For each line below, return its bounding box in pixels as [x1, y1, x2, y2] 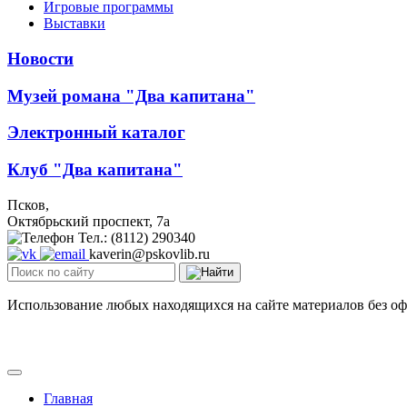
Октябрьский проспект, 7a [7, 213, 170, 229]
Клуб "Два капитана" [7, 160, 183, 180]
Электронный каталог [7, 123, 185, 143]
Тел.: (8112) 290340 [78, 229, 195, 245]
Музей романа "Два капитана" [7, 85, 255, 105]
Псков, [7, 196, 49, 213]
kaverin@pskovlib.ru [89, 245, 210, 262]
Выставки [44, 15, 105, 32]
